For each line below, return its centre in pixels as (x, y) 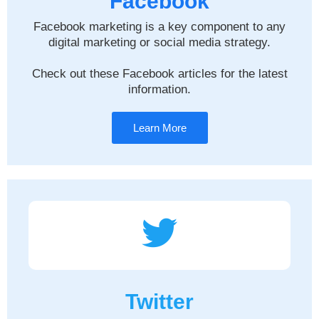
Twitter (159, 302)
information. (159, 90)
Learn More (159, 128)
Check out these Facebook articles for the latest (159, 74)
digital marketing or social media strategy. (159, 43)
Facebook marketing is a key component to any (159, 27)
